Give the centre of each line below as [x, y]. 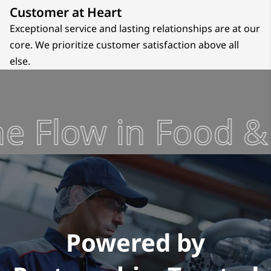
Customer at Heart [66, 12]
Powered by [135, 242]
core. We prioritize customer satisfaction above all [124, 45]
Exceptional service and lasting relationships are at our [135, 29]
